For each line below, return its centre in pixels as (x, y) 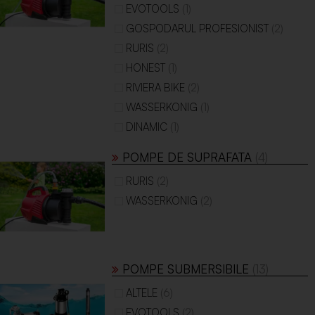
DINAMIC (147, 127)
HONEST (146, 68)
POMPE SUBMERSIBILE (186, 269)
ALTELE (142, 293)
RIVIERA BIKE (156, 88)
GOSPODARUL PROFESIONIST (198, 28)
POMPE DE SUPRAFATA (187, 157)
